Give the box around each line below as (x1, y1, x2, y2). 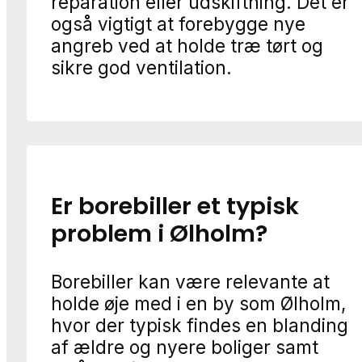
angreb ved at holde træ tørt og (51, 35, 323, 57)
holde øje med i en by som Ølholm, (51, 293, 346, 315)
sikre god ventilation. (51, 57, 232, 79)
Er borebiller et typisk (51, 190, 299, 223)
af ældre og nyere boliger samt (51, 336, 318, 359)
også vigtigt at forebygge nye (51, 13, 305, 36)
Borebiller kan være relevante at (51, 271, 330, 293)
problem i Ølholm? (51, 217, 267, 250)
